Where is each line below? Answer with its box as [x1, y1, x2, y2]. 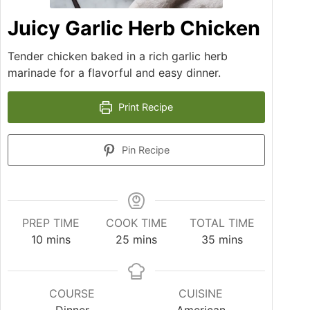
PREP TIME [21, 216, 80, 230]
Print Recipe [116, 101, 174, 113]
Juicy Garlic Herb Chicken [8, 16, 260, 41]
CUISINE [179, 286, 224, 301]
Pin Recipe [119, 144, 170, 156]
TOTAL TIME [190, 216, 255, 230]
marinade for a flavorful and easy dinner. [8, 66, 221, 80]
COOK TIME [105, 216, 167, 230]
